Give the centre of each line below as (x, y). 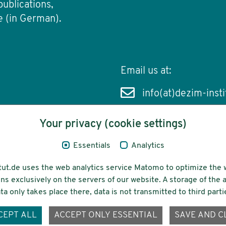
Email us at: (146, 71)
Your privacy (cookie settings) (113, 124)
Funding (138, 157)
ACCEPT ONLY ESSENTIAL (105, 215)
